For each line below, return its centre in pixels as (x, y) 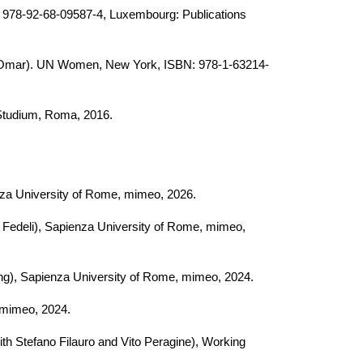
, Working (220, 342)
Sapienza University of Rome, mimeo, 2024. (138, 277)
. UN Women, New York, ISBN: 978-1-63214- (149, 65)
